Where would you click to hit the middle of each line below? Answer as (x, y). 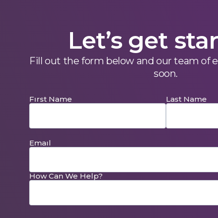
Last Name (186, 99)
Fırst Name (51, 99)
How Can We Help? (66, 176)
